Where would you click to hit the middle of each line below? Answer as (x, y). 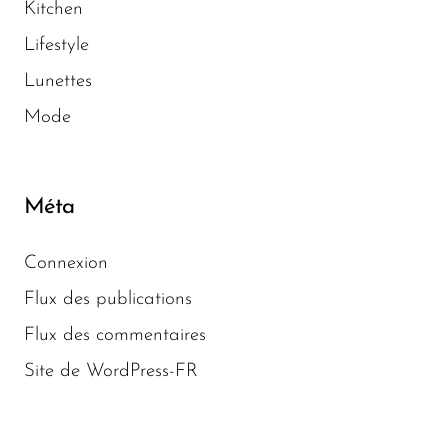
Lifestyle (56, 45)
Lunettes (58, 81)
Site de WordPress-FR (111, 371)
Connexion (66, 263)
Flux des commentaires (115, 335)
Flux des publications (108, 299)
